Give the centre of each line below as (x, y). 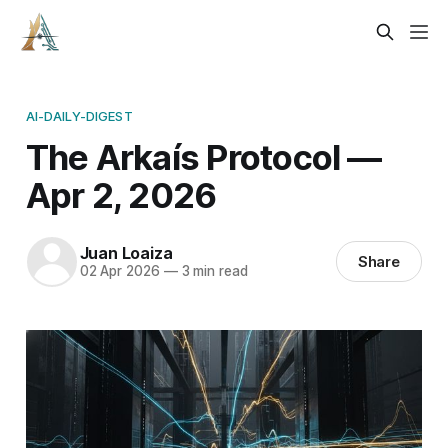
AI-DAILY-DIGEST (79, 115)
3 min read (212, 271)
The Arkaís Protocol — (203, 156)
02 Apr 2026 (119, 271)
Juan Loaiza (126, 253)
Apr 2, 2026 (121, 194)
